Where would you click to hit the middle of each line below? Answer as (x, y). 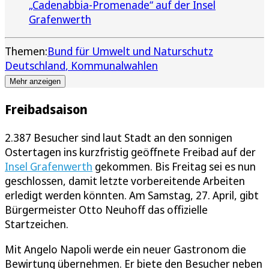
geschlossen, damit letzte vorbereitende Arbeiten (125, 180)
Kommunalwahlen (114, 65)
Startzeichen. (37, 224)
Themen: (26, 51)
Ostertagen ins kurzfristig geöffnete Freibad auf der (130, 152)
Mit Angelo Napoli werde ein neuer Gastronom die (125, 249)
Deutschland (35, 65)
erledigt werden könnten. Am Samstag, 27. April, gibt (132, 195)
